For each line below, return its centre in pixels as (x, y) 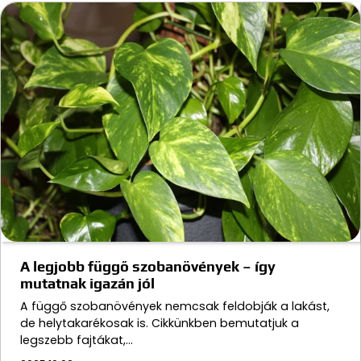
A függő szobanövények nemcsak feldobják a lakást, (175, 307)
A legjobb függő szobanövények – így (148, 267)
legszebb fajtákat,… (77, 340)
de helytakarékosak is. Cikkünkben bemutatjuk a (160, 324)
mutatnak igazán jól (87, 284)
